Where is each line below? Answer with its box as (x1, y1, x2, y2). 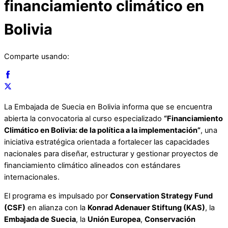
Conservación (145, 215, 195, 224)
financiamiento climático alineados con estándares (4, 160, 181, 170)
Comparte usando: (4, 52, 69, 62)
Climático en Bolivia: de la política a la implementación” (4, 125, 201, 135)
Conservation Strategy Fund (110, 191, 213, 201)
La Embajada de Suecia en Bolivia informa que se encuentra (4, 102, 212, 111)
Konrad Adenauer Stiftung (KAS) (88, 203, 205, 213)
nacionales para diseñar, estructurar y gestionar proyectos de (4, 149, 218, 158)
